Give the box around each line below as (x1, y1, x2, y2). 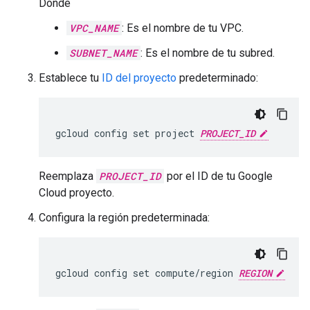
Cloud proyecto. (39, 185, 114, 199)
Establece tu (39, 71, 102, 84)
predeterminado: (176, 71, 258, 84)
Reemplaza (39, 169, 96, 183)
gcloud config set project (55, 126, 200, 140)
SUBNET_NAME (69, 46, 138, 60)
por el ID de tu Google (164, 169, 273, 183)
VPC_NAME (69, 21, 119, 35)
